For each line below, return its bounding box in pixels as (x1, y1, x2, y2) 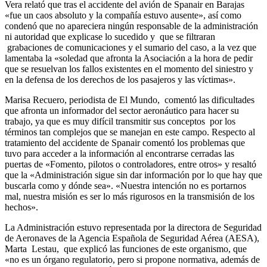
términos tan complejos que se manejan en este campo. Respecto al (5, 126, 255, 137)
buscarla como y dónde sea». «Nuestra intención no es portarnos (5, 180, 246, 191)
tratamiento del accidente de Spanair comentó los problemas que (5, 137, 245, 148)
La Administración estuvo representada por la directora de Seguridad (5, 222, 262, 232)
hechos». (5, 201, 38, 212)
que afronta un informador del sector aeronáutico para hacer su (5, 105, 239, 116)
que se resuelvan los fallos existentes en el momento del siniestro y (5, 63, 253, 74)
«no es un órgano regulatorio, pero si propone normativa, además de (5, 254, 260, 265)
